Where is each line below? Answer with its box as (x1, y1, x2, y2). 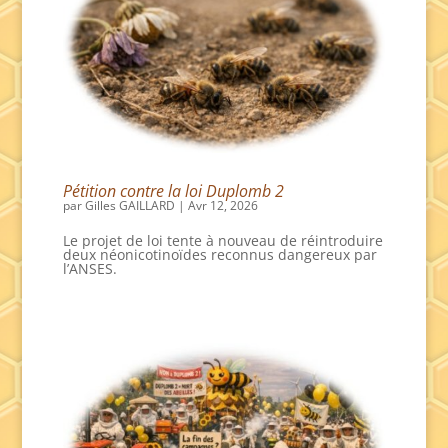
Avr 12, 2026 (187, 196, 258, 214)
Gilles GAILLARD (84, 196, 175, 214)
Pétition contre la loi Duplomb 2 (62, 179, 284, 202)
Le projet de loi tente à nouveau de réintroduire (62, 230, 383, 250)
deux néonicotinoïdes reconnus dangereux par (62, 244, 377, 264)
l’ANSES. (62, 258, 117, 278)
